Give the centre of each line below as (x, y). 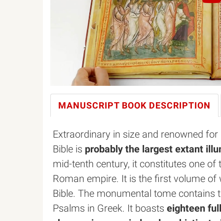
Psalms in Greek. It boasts (110, 208)
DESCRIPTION (179, 105)
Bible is (69, 149)
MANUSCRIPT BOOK (102, 105)
